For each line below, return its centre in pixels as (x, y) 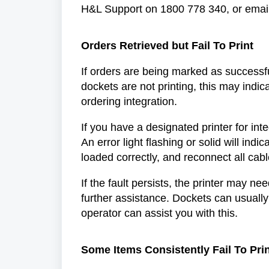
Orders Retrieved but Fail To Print (167, 45)
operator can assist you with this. (162, 213)
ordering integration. (131, 101)
